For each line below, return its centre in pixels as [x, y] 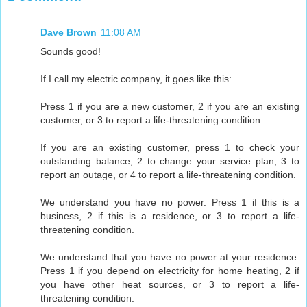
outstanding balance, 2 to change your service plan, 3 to [170, 161]
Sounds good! [71, 51]
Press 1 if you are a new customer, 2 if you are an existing [170, 106]
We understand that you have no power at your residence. [170, 257]
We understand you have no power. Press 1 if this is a [170, 202]
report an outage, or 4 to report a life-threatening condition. [168, 174]
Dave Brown [69, 32]
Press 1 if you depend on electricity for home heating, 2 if [170, 270]
